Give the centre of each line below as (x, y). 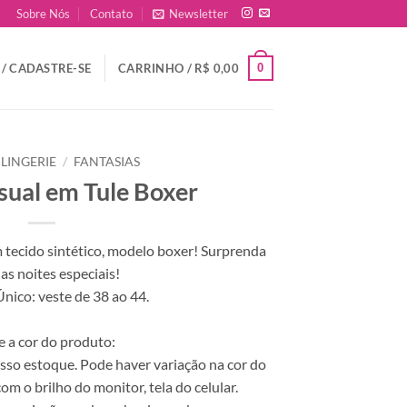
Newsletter (199, 14)
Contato (112, 14)
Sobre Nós (43, 14)
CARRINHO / (157, 68)
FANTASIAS (107, 162)
